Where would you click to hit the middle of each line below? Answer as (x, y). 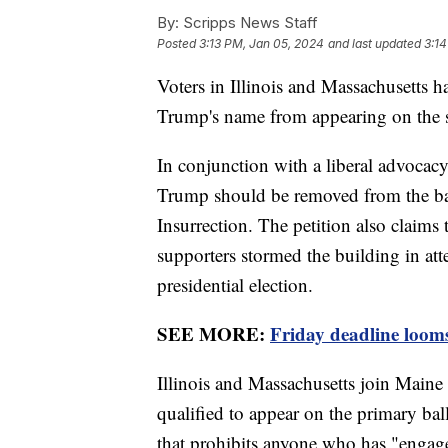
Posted (178, 44)
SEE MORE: (213, 334)
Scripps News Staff (248, 23)
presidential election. (235, 285)
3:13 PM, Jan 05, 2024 (261, 44)
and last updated (374, 44)
